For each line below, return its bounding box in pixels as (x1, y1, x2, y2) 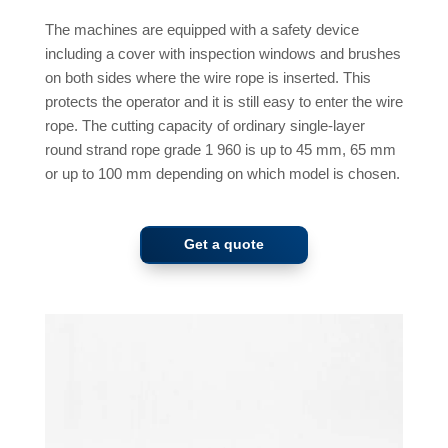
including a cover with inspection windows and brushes (44, 45, 401, 62)
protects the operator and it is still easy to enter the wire (44, 93, 403, 110)
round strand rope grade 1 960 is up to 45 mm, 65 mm (44, 141, 396, 158)
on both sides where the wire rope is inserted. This (44, 69, 371, 86)
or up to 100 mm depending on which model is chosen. (44, 165, 400, 182)
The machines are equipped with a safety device (44, 21, 359, 38)
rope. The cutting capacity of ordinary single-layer (44, 117, 365, 134)
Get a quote (183, 236, 264, 252)
